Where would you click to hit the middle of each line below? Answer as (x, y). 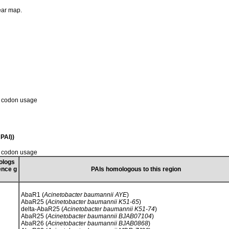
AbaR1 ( (32, 194)
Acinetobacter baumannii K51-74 (109, 209)
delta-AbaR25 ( (42, 209)
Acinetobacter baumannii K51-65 (93, 202)
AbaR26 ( (34, 223)
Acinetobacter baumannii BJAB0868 (98, 223)
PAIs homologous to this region (136, 169)
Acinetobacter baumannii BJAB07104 (100, 216)
